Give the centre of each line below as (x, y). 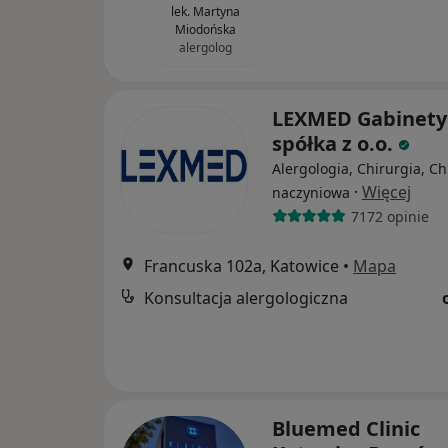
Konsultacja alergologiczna (246, 298)
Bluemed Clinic (346, 429)
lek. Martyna (205, 12)
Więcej (386, 192)
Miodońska (205, 30)
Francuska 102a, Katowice (241, 266)
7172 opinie (389, 216)
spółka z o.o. (335, 144)
